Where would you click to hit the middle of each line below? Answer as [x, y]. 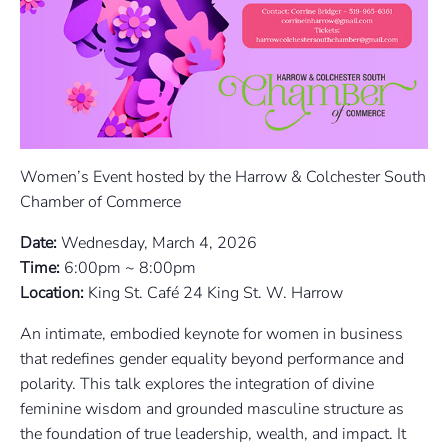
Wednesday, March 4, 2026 [157, 242]
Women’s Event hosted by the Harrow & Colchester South [223, 176]
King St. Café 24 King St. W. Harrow [213, 292]
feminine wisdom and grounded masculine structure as [212, 408]
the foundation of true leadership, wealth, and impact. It [213, 433]
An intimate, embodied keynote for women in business [211, 333]
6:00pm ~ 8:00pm [128, 267]
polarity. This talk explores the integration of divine [197, 383]
